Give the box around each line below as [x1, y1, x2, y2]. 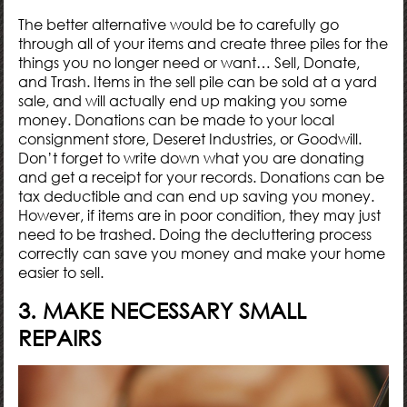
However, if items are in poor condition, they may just [18, 205, 382, 224]
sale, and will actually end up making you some [18, 91, 348, 110]
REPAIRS [18, 323, 103, 351]
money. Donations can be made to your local [18, 110, 335, 129]
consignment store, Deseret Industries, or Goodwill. [18, 129, 362, 148]
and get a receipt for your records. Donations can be [18, 167, 385, 186]
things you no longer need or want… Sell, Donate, [18, 53, 361, 72]
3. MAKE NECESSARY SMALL [18, 296, 307, 323]
